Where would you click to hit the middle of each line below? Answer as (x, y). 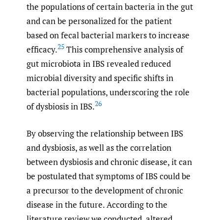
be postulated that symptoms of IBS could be (109, 176)
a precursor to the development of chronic (105, 190)
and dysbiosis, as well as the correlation (99, 147)
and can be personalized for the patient (99, 21)
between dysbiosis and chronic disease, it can (109, 162)
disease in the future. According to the (97, 204)
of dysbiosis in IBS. (61, 107)
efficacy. (42, 50)
